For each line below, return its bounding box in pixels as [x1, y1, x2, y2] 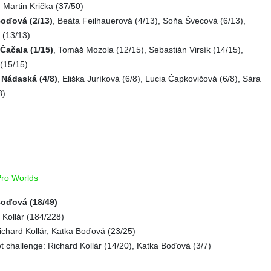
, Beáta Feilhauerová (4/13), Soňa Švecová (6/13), [53, 16, 246, 25]
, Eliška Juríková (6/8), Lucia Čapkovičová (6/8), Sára [57, 74, 261, 83]
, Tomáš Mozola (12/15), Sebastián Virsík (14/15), [53, 45, 243, 54]
